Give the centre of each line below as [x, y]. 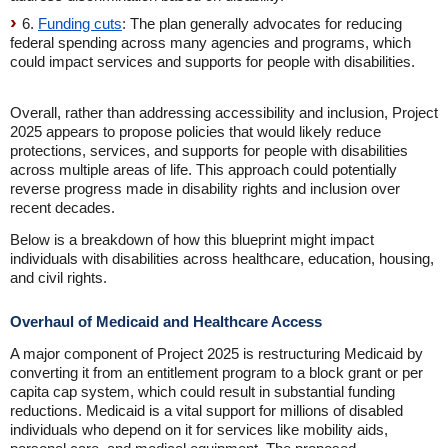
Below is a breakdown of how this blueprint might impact [192, 239]
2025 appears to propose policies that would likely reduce [195, 131]
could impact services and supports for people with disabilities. [212, 61]
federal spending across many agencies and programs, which [210, 42]
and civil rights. [58, 277]
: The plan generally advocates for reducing [262, 23]
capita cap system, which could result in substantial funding [202, 391]
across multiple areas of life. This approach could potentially [203, 169]
